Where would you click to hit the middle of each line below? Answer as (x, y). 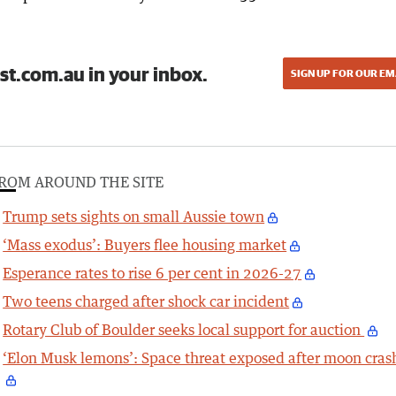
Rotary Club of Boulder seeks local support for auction (184, 330)
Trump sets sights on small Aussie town (134, 217)
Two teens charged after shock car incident (146, 302)
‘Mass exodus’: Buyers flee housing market (145, 245)
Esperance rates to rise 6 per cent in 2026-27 (152, 274)
